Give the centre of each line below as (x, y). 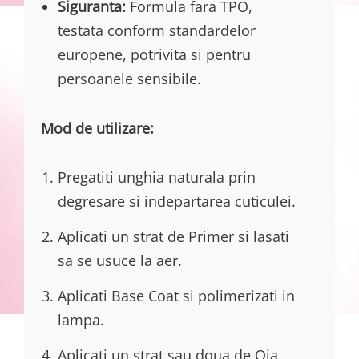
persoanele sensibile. (129, 79)
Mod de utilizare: (97, 128)
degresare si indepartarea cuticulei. (177, 201)
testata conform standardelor (157, 31)
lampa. (81, 319)
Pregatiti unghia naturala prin (157, 177)
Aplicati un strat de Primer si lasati (173, 236)
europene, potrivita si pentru (154, 55)
